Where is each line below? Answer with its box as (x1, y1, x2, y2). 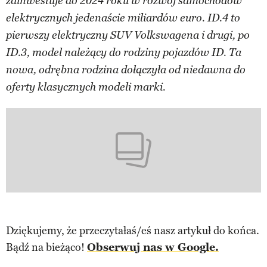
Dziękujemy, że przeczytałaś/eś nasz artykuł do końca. (6, 224, 259, 238)
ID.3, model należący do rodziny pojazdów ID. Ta (6, 46, 241, 59)
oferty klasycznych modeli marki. (6, 80, 166, 94)
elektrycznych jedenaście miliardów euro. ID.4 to (6, 11, 240, 24)
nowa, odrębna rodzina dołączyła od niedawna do (6, 63, 246, 76)
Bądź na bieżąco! (6, 241, 87, 254)
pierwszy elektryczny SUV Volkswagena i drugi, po (6, 29, 250, 42)
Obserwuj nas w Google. (87, 241, 219, 254)
